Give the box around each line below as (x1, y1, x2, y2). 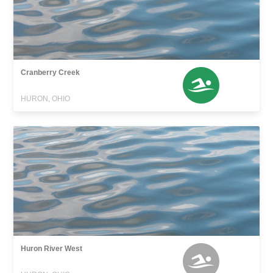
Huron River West (21, 244, 83, 253)
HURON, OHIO (21, 94, 71, 103)
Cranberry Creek (21, 68, 80, 77)
